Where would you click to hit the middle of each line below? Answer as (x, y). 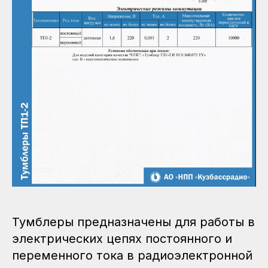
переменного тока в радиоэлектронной (132, 255)
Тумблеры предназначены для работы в (133, 222)
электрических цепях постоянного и (122, 238)
